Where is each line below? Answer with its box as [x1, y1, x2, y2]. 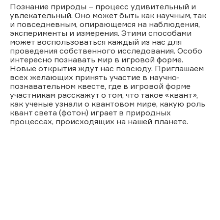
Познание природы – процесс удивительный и [10, 1, 196, 11]
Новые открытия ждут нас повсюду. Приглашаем [10, 63, 204, 73]
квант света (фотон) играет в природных [10, 107, 171, 117]
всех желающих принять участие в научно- [10, 72, 180, 82]
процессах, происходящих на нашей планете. [10, 116, 188, 126]
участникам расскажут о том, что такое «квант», [10, 89, 198, 100]
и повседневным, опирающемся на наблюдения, [10, 19, 200, 29]
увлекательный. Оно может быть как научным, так [10, 10, 206, 20]
